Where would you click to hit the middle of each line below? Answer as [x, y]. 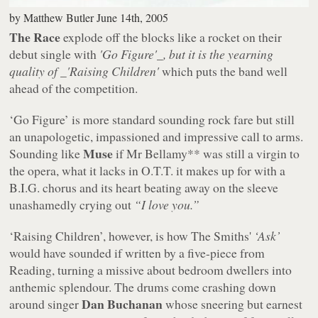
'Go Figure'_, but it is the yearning [187, 54]
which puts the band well [224, 71]
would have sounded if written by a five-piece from [137, 252]
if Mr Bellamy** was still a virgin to [207, 153]
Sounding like [46, 153]
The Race [35, 37]
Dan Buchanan [122, 303]
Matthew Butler [59, 17]
